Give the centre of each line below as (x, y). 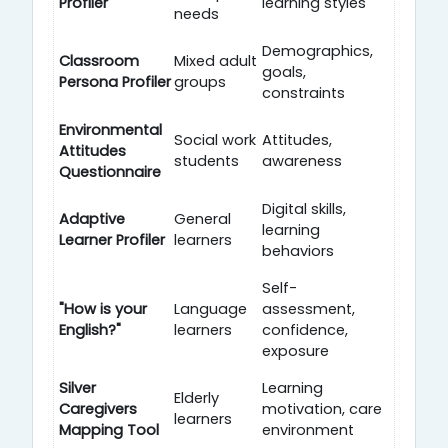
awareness (302, 160)
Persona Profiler (115, 81)
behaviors (298, 250)
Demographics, (317, 50)
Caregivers (98, 408)
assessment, (308, 308)
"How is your (103, 308)
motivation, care (322, 408)
